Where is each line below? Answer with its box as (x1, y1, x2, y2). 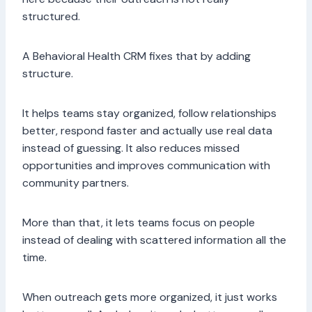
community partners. (22, 175, 132, 191)
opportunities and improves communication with (22, 158, 270, 173)
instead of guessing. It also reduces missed (22, 141, 240, 156)
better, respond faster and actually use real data (22, 123, 272, 139)
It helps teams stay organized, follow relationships (22, 106, 276, 121)
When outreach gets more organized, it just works (22, 290, 277, 305)
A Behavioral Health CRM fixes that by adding (22, 49, 251, 64)
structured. (22, 9, 83, 24)
